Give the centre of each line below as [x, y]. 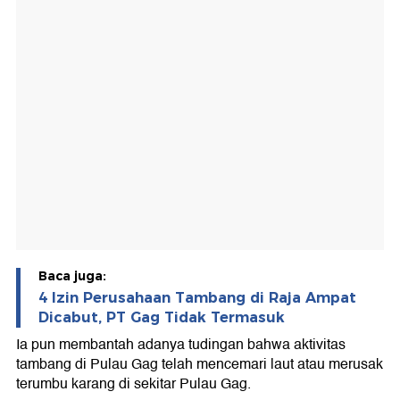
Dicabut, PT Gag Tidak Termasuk [162, 318]
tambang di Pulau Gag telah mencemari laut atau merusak [200, 365]
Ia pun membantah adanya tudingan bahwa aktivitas [181, 345]
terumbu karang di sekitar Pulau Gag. [133, 384]
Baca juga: [72, 276]
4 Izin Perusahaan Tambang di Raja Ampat [197, 298]
